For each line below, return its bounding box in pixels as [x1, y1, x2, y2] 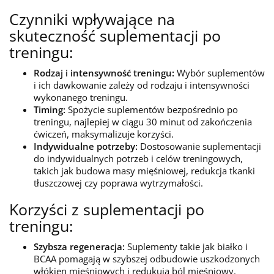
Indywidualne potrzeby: [34, 140, 138, 152]
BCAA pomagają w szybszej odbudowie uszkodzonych [34, 253, 260, 265]
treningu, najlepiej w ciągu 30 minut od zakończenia [34, 116, 252, 128]
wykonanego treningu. [34, 91, 128, 103]
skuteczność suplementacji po [9, 25, 221, 46]
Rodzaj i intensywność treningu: [34, 67, 174, 79]
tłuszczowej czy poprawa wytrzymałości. [34, 177, 203, 189]
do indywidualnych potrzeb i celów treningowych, [34, 152, 243, 165]
